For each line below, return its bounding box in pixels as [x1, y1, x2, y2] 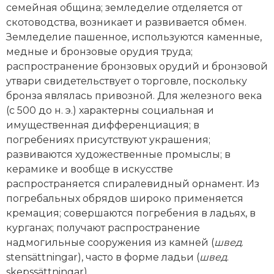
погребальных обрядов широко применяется [6, 192, 243, 204]
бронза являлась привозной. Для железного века [6, 89, 262, 102]
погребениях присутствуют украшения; [6, 133, 210, 146]
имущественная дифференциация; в [6, 119, 199, 131]
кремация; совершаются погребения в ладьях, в [6, 207, 256, 219]
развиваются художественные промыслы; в [6, 148, 231, 160]
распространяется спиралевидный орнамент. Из [6, 177, 259, 190]
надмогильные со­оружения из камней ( [6, 236, 214, 248]
